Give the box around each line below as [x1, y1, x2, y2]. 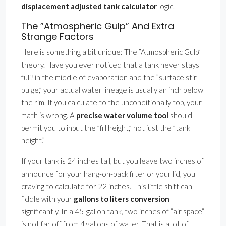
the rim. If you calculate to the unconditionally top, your [21, 98, 202, 107]
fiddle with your [21, 194, 74, 204]
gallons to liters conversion [74, 194, 169, 204]
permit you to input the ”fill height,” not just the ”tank [21, 123, 190, 133]
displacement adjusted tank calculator [21, 2, 157, 11]
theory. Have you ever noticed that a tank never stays [21, 60, 199, 70]
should [168, 110, 192, 120]
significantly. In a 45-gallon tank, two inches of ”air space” [21, 207, 204, 216]
